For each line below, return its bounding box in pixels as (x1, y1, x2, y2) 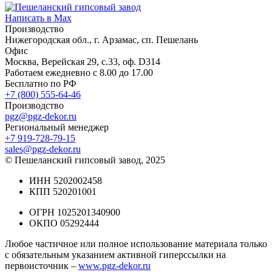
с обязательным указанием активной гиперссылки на (5, 250, 226, 260)
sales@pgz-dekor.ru (5, 144, 81, 155)
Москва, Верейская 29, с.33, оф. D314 (5, 56, 160, 67)
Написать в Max (5, 13, 72, 24)
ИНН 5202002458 (29, 175, 102, 186)
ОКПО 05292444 (29, 218, 99, 229)
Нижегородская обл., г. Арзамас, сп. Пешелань (5, 35, 198, 46)
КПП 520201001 (29, 186, 97, 197)
